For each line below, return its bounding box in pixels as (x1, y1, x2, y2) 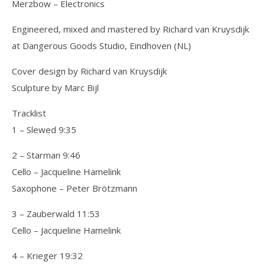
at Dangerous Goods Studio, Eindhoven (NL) (12, 40, 191, 51)
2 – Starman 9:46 (12, 149, 80, 161)
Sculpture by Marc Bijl (12, 82, 99, 93)
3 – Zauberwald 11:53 (12, 208, 100, 219)
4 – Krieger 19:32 (12, 250, 83, 261)
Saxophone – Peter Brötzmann (12, 182, 137, 194)
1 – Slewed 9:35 (12, 124, 76, 135)
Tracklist (12, 107, 46, 119)
